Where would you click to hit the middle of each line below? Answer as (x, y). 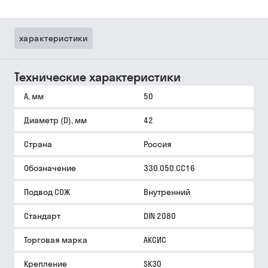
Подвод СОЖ (47, 192)
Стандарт (42, 216)
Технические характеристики (98, 77)
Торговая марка (56, 240)
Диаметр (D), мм (55, 120)
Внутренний (167, 192)
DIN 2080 (160, 216)
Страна (38, 144)
